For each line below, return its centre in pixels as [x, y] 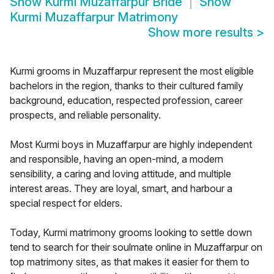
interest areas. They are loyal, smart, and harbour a [121, 189]
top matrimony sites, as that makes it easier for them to [130, 262]
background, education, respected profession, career [126, 101]
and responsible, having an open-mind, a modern [117, 159]
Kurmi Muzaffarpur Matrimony [94, 17]
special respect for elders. [66, 203]
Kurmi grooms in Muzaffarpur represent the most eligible [132, 71]
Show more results [202, 33]
